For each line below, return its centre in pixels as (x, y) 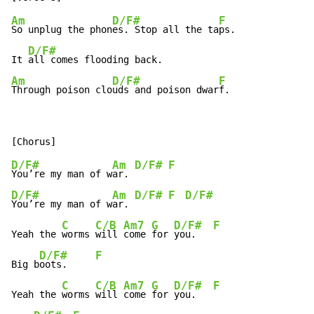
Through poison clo (62, 90)
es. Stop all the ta (165, 30)
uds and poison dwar (165, 90)
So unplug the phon (62, 30)
